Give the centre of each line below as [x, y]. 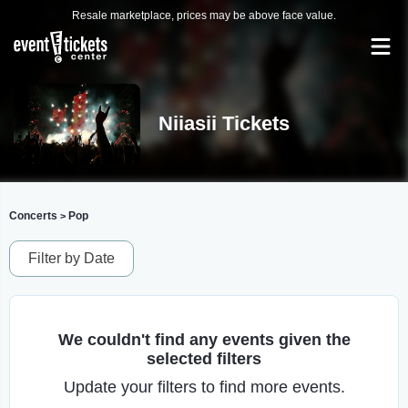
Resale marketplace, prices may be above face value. [204, 15]
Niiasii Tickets [224, 123]
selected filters [204, 359]
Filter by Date [71, 258]
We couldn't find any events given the [204, 340]
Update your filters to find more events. [204, 387]
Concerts [33, 216]
